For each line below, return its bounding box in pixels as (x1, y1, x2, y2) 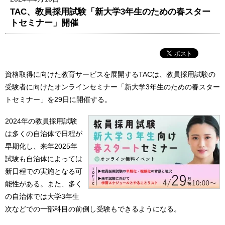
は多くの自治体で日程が (5, 130, 82, 138)
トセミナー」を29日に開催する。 (5, 95, 111, 103)
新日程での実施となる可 (5, 167, 82, 176)
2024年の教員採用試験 (5, 117, 77, 126)
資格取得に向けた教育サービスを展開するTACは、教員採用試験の (5, 70, 215, 78)
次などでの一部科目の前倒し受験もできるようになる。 (5, 205, 181, 213)
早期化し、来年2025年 (5, 142, 77, 151)
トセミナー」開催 (10, 17, 79, 28)
